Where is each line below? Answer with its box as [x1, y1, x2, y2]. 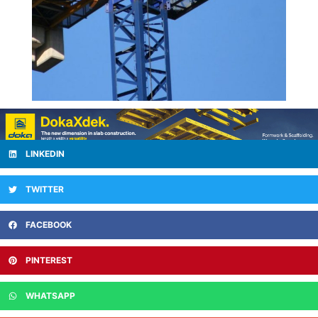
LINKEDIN [26, 148, 65, 160]
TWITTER [26, 184, 64, 195]
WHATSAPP [26, 290, 75, 302]
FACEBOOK [26, 219, 72, 231]
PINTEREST [26, 255, 72, 266]
